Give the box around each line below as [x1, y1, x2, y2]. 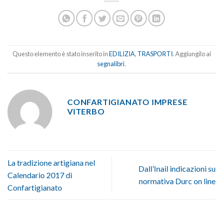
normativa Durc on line [139, 176, 216, 186]
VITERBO [67, 106, 105, 116]
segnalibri [97, 60, 124, 68]
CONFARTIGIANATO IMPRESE [67, 97, 188, 107]
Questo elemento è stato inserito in [12, 50, 109, 58]
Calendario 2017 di [7, 170, 72, 180]
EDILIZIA [109, 50, 135, 58]
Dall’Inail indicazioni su [138, 164, 216, 174]
